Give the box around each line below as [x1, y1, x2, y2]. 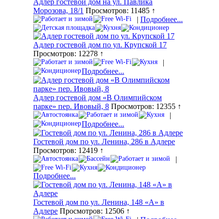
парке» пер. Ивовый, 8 [33, 102, 109, 111]
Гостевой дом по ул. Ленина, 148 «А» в [33, 198, 164, 207]
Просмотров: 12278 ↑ [33, 49, 104, 58]
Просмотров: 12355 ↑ [109, 102, 181, 111]
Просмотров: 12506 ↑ [58, 207, 130, 216]
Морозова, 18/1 [33, 6, 84, 15]
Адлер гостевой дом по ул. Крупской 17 [33, 41, 167, 49]
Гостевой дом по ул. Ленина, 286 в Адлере [33, 137, 175, 146]
